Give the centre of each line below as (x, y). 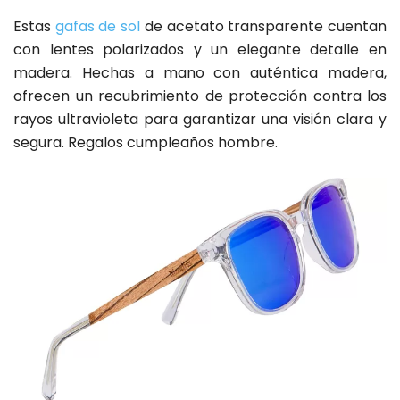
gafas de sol (98, 27)
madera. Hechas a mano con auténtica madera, (200, 73)
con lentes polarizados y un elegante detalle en (200, 50)
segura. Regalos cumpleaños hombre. (146, 143)
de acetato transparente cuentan (264, 27)
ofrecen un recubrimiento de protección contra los (200, 96)
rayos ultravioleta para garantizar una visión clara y (200, 120)
